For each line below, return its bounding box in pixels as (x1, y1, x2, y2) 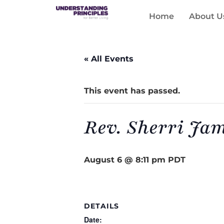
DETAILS (84, 201, 119, 210)
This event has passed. (84, 86, 180, 95)
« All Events (84, 54, 133, 63)
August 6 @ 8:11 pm (84, 155, 165, 164)
